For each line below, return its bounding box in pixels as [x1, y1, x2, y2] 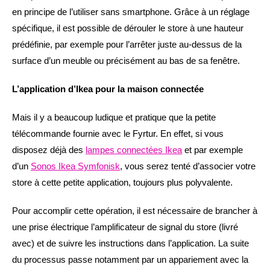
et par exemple [182, 144, 243, 155]
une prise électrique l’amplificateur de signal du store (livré [12, 221, 238, 232]
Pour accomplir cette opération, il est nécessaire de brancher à [12, 205, 257, 216]
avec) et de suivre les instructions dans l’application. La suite [12, 237, 249, 248]
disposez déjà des [12, 144, 86, 155]
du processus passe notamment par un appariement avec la [12, 254, 248, 265]
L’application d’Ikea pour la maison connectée [12, 83, 204, 94]
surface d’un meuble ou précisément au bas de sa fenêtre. [12, 55, 240, 66]
